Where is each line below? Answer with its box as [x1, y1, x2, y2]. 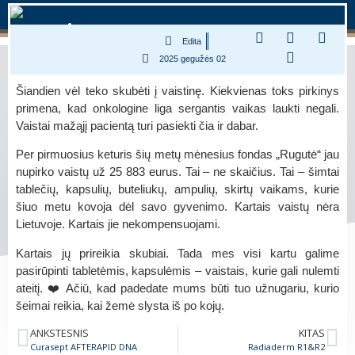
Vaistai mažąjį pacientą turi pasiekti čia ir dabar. [16, 118, 258, 132]
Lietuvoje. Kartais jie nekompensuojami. [16, 217, 220, 231]
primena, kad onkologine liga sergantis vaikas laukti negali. [16, 101, 339, 115]
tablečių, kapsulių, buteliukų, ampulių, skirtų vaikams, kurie [16, 182, 339, 197]
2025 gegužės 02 [159, 54, 227, 63]
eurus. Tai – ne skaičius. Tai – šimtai [144, 165, 340, 179]
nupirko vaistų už [16, 165, 109, 179]
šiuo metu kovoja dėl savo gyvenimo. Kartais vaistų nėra [16, 200, 339, 214]
